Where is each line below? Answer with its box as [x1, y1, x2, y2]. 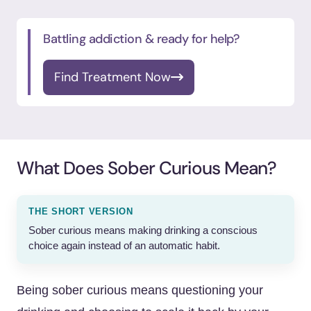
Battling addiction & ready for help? [43, 31, 239, 47]
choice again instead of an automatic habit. [28, 240, 220, 251]
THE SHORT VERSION [28, 207, 133, 217]
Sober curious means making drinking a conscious [28, 225, 258, 236]
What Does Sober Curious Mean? [17, 156, 276, 180]
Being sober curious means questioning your [17, 283, 263, 297]
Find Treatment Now [54, 69, 171, 85]
